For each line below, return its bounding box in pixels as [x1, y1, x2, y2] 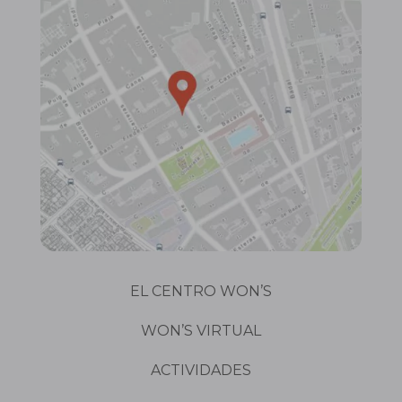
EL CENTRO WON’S [129, 282, 272, 300]
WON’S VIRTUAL [140, 321, 261, 339]
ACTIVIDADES [150, 361, 251, 379]
